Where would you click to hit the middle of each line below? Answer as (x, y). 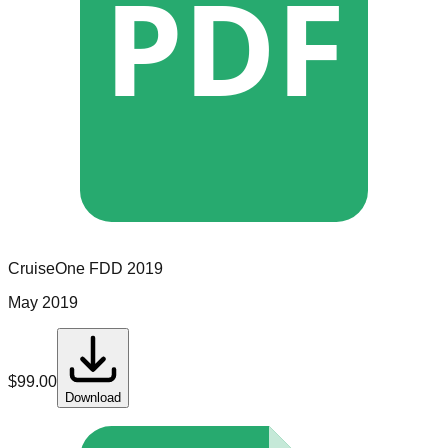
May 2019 (43, 303)
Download (93, 398)
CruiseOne (46, 269)
